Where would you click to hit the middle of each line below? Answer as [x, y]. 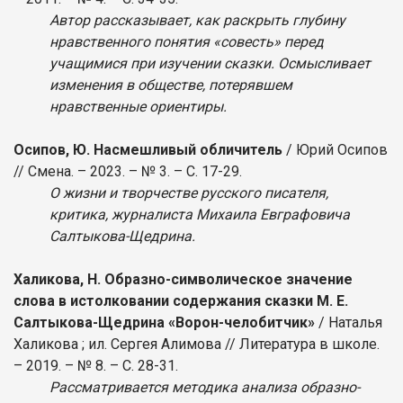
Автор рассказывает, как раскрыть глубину [197, 20]
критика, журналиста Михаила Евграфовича [200, 214]
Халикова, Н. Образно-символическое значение [183, 279]
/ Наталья [349, 322]
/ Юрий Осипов [335, 149]
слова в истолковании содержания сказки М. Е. [181, 300]
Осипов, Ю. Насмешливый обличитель [148, 149]
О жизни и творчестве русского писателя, [189, 193]
